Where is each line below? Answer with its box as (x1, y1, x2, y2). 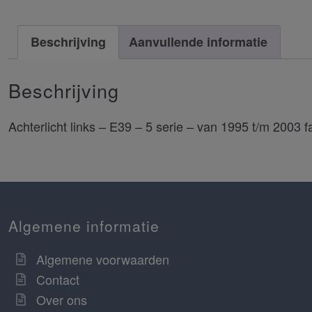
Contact (36, 270, 79, 289)
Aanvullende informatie (129, 32, 268, 51)
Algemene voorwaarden (36, 250, 169, 269)
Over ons (36, 290, 87, 309)
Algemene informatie (8, 215, 159, 237)
